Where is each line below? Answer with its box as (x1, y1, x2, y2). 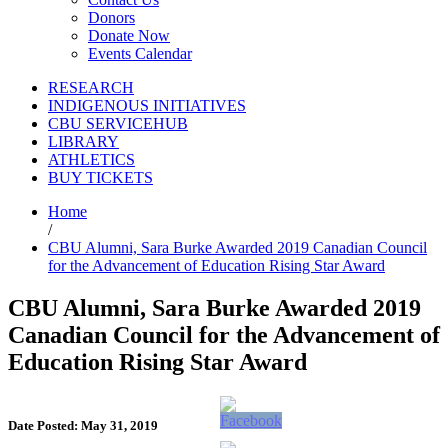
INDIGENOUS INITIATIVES (48, 97, 246, 115)
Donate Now (88, 27, 170, 45)
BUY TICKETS (48, 169, 153, 187)
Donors (88, 9, 135, 27)
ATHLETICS (48, 151, 135, 169)
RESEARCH (48, 79, 134, 97)
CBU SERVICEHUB (48, 115, 188, 133)
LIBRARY (48, 133, 119, 151)
